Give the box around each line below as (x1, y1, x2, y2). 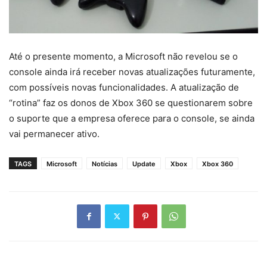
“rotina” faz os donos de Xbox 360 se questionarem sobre (9, 97, 253, 108)
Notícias (92, 159, 117, 168)
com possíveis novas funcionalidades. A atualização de (9, 81, 239, 93)
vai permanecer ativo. (9, 128, 100, 139)
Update (132, 159, 156, 168)
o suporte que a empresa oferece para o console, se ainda (9, 112, 254, 124)
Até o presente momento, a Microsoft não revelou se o (9, 50, 238, 62)
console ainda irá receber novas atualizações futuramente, (9, 66, 255, 77)
